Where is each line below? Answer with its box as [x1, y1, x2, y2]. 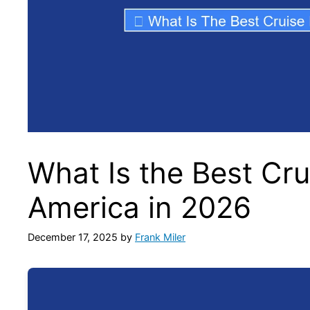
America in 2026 [28, 189, 251, 225]
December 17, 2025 [28, 231, 118, 244]
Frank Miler [135, 231, 185, 244]
